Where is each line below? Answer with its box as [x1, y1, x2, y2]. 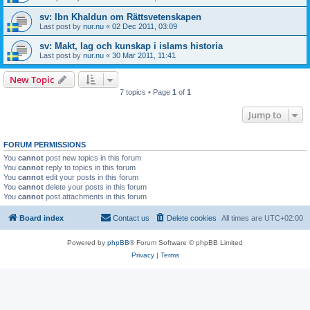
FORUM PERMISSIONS [3, 140, 86, 149]
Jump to [248, 109, 282, 121]
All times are [221, 213, 264, 222]
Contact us [113, 213, 149, 222]
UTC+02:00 [264, 213, 303, 222]
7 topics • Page [119, 88, 172, 96]
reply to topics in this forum [44, 163, 136, 172]
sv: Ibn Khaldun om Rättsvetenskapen [39, 12, 201, 22]
